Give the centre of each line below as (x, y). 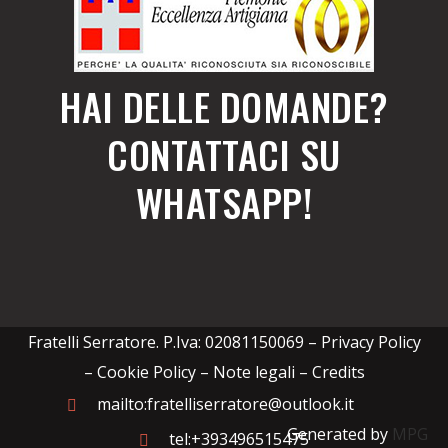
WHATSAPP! (224, 202)
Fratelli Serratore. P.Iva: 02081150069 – (174, 342)
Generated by (339, 434)
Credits (338, 372)
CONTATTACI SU (224, 154)
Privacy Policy (370, 342)
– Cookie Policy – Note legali (189, 372)
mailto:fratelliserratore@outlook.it (225, 404)
